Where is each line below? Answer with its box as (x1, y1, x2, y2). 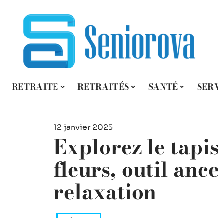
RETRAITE (12, 80, 58, 93)
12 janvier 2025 (54, 122, 113, 132)
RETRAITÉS (77, 80, 129, 93)
